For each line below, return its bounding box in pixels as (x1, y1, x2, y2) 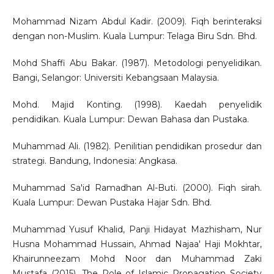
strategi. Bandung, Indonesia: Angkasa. (12, 155, 177, 166)
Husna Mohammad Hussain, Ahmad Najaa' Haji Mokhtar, (12, 238, 262, 250)
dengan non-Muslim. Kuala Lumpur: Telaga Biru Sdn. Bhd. (12, 30, 257, 42)
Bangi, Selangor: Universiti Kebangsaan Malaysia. (12, 72, 219, 83)
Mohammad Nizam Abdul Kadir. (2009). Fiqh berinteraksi (12, 15, 262, 27)
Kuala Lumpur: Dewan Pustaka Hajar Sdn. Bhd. (12, 196, 212, 208)
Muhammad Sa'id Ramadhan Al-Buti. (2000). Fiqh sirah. (12, 182, 262, 193)
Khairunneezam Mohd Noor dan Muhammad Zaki (12, 253, 262, 264)
